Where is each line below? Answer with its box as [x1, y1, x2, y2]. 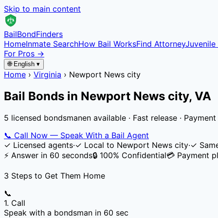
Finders [36, 29, 63, 39]
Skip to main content [4, 4, 81, 14]
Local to [82, 140, 117, 150]
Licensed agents [11, 140, 73, 150]
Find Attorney [136, 39, 185, 49]
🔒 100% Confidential [92, 150, 166, 160]
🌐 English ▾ [8, 60, 40, 68]
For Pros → [4, 49, 44, 58]
